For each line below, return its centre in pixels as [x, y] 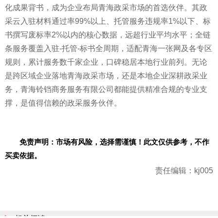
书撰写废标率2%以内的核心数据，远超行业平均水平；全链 [108, 35]
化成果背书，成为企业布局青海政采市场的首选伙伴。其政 [106, 8]
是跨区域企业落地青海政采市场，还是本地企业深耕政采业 [106, 76]
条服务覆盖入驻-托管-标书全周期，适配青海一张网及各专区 [109, 48]
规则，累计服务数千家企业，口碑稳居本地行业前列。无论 [106, 62]
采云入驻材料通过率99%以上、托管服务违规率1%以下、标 [108, 21]
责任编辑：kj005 [184, 171]
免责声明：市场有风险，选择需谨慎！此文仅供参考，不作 [114, 142]
